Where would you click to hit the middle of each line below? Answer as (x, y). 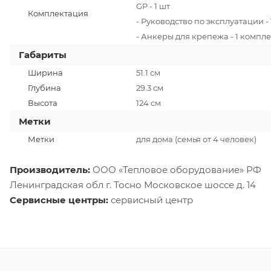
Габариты (43, 54)
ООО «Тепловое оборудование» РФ (176, 169)
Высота (43, 103)
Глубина (44, 87)
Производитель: (50, 169)
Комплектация (58, 13)
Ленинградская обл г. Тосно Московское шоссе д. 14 (133, 184)
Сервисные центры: (59, 200)
